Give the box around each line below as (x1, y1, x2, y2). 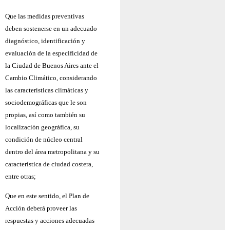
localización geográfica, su (5, 123, 80, 131)
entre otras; (5, 172, 36, 180)
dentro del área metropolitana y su (5, 147, 100, 156)
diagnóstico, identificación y (5, 36, 85, 45)
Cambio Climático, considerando (5, 73, 97, 82)
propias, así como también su (5, 110, 85, 119)
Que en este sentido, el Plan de (5, 192, 89, 200)
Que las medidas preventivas (5, 12, 84, 20)
